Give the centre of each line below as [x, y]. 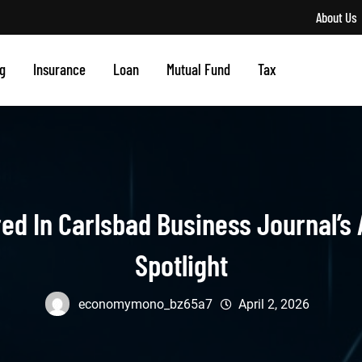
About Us [337, 17]
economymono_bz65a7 [145, 304]
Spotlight [181, 264]
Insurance [59, 69]
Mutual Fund [198, 69]
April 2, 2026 [274, 304]
